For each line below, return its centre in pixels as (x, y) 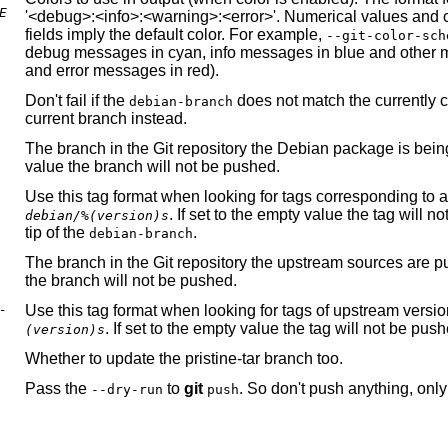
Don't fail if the (77, 101)
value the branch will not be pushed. (152, 167)
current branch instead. (106, 119)
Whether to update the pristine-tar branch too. (184, 359)
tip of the (57, 233)
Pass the (58, 389)
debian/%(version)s (97, 216)
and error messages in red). (122, 71)
